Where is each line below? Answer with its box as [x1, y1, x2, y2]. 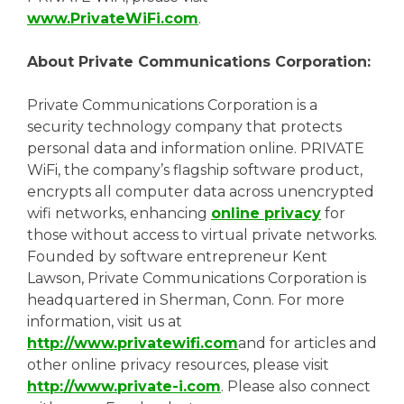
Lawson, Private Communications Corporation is [27, 269, 366, 287]
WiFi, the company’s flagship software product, [27, 161, 363, 179]
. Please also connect [221, 377, 371, 395]
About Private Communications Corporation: [27, 52, 371, 70]
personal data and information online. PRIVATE [27, 139, 364, 157]
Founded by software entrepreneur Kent [27, 247, 327, 265]
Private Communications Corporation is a [27, 96, 317, 114]
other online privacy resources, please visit [27, 355, 329, 373]
